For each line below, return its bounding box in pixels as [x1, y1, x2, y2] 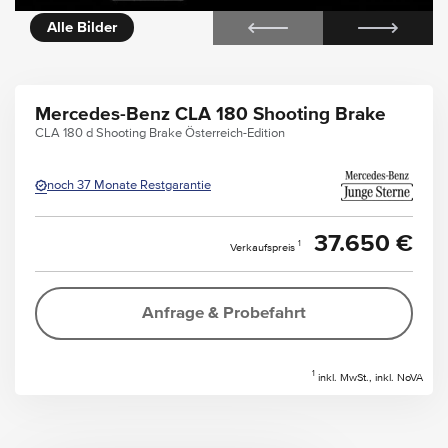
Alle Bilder [47, 20, 117, 35]
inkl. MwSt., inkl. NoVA [315, 371, 423, 383]
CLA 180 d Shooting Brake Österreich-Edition [35, 126, 285, 140]
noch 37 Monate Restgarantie [47, 179, 211, 192]
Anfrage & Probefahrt [142, 304, 306, 322]
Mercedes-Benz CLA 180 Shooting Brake [35, 104, 386, 124]
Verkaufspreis [230, 241, 295, 253]
